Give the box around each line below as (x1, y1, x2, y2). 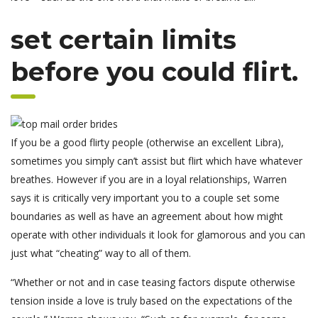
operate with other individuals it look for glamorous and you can (11, 228, 305, 242)
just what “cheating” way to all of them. (11, 246, 191, 261)
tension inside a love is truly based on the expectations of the (11, 294, 292, 308)
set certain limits (11, 24, 236, 56)
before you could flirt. (11, 56, 298, 88)
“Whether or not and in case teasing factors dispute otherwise (11, 275, 295, 290)
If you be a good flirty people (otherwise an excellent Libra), (11, 136, 284, 150)
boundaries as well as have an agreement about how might (11, 209, 283, 224)
